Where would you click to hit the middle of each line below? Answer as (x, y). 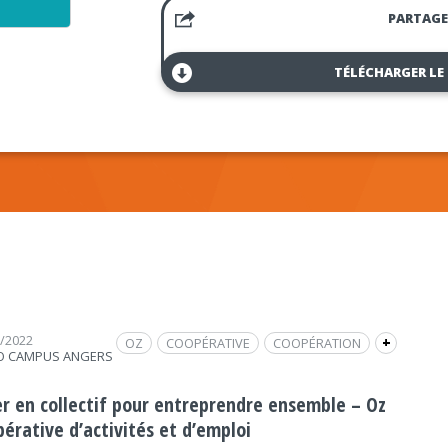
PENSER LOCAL (344, 370)
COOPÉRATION (317, 343)
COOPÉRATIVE (208, 343)
